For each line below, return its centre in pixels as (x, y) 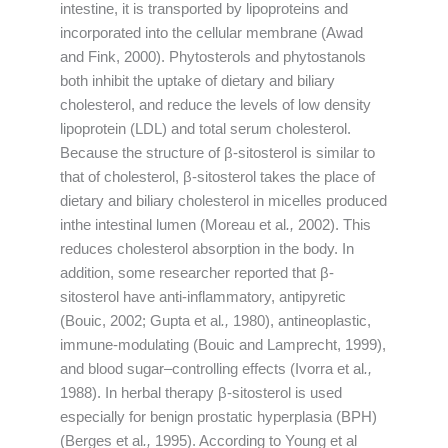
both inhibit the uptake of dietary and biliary (197, 81)
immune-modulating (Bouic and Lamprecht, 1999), (223, 345)
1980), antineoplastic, (300, 321)
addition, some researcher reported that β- (197, 273)
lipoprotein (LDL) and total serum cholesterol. (205, 129)
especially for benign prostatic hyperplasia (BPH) (218, 417)
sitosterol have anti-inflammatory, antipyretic (203, 297)
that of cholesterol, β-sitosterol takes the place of (217, 177)
